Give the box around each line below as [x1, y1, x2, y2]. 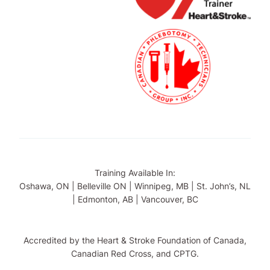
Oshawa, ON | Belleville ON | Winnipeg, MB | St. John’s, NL [19, 181, 251, 191]
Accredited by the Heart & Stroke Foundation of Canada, [24, 235, 246, 245]
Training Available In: [95, 168, 175, 178]
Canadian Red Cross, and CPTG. [71, 248, 199, 259]
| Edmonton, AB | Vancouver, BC [72, 194, 198, 204]
